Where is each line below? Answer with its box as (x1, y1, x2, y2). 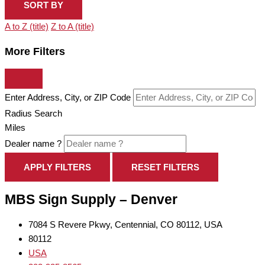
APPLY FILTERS (24, 162, 91, 173)
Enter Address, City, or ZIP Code (5, 92, 131, 103)
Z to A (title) (51, 21, 94, 31)
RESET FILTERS (131, 162, 199, 173)
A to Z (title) (5, 21, 49, 31)
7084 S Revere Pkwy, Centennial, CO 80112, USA (28, 219, 222, 230)
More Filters (5, 45, 65, 57)
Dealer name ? (5, 138, 62, 149)
